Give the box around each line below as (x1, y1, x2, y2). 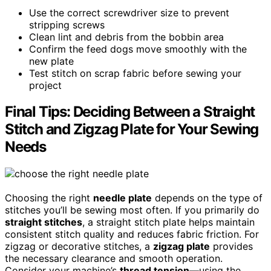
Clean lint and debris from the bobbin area (29, 30, 224, 43)
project (29, 79, 62, 91)
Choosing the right (5, 192, 93, 204)
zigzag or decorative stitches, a (5, 240, 153, 253)
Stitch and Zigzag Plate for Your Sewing (5, 120, 259, 139)
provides (210, 240, 253, 253)
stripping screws (29, 18, 105, 31)
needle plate (93, 192, 152, 204)
